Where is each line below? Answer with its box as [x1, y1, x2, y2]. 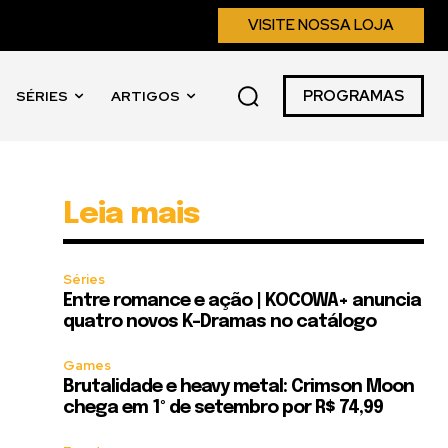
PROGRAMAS [303, 86, 404, 107]
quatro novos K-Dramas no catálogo [63, 313, 377, 331]
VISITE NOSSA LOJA [248, 15, 394, 35]
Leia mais [63, 199, 201, 230]
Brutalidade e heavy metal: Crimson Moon [63, 378, 415, 396]
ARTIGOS [110, 87, 180, 105]
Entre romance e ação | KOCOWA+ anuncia [63, 292, 422, 310]
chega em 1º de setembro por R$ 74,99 [63, 399, 384, 417]
